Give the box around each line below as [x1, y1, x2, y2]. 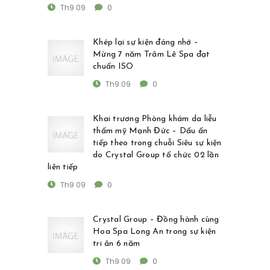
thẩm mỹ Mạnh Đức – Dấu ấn [93, 127, 208, 136]
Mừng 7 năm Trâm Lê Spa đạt [93, 50, 210, 60]
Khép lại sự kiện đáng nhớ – [93, 38, 198, 48]
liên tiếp [48, 163, 78, 172]
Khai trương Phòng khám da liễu [93, 115, 217, 124]
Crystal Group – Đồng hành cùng [93, 215, 219, 225]
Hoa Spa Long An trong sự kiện [93, 227, 216, 237]
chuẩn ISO [93, 62, 134, 72]
